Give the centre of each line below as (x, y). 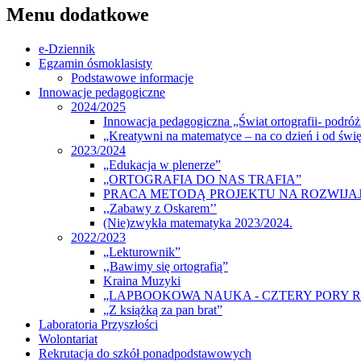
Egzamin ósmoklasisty (95, 64)
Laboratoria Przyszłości (98, 325)
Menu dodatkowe (78, 15)
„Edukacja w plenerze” (162, 165)
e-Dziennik (67, 49)
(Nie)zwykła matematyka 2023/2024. (198, 223)
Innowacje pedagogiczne (102, 93)
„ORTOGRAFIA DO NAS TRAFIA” (202, 180)
